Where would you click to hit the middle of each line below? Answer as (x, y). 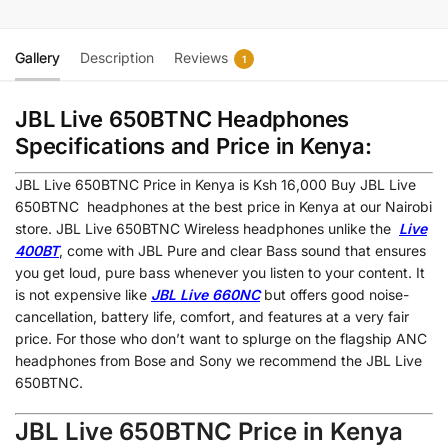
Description (117, 57)
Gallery (37, 57)
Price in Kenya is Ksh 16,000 (235, 184)
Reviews (201, 57)
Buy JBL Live (373, 184)
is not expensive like (83, 294)
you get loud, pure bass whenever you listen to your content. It (220, 272)
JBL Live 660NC (205, 294)
